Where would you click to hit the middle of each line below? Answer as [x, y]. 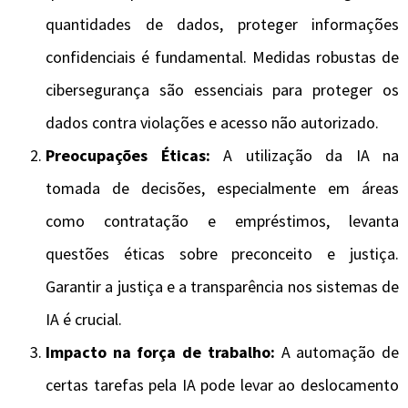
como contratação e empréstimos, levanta [222, 221]
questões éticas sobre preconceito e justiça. [222, 254]
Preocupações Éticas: [128, 156]
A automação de [337, 352]
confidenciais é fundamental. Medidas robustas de [222, 57]
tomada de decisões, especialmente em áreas [222, 189]
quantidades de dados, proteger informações [222, 25]
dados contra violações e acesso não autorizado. [212, 123]
